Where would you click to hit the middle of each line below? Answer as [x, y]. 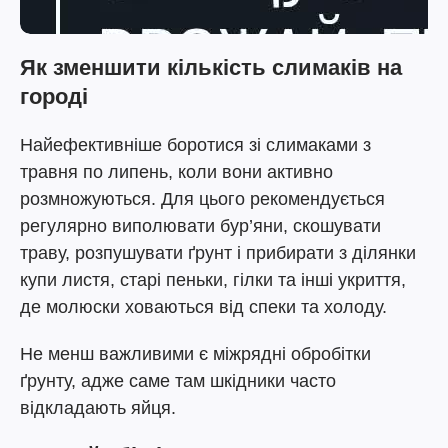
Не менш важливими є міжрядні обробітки [195, 354]
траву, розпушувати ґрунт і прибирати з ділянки [218, 253]
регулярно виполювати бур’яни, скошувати [200, 226]
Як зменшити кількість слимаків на [211, 67]
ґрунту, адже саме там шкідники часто [178, 381]
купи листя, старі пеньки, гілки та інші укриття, [213, 280]
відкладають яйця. [98, 408]
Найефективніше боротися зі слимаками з [195, 145]
